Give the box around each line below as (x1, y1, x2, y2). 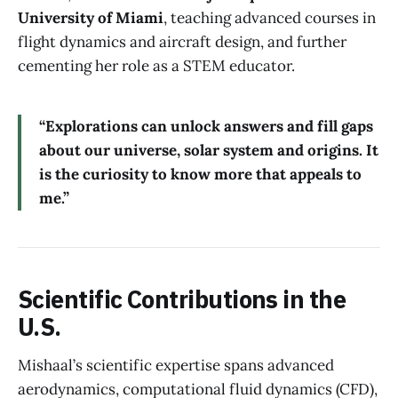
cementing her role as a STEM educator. (18, 56, 295, 76)
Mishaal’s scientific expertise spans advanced (18, 355, 334, 376)
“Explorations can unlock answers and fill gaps (39, 116, 373, 137)
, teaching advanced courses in (163, 8, 376, 28)
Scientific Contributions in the (18, 282, 346, 319)
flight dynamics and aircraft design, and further (18, 32, 346, 52)
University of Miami (18, 8, 163, 28)
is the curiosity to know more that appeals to (39, 164, 362, 185)
